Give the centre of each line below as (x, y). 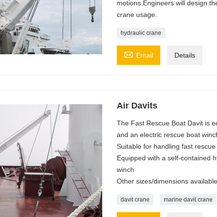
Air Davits (137, 105)
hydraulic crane (141, 33)
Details (185, 55)
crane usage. (137, 14)
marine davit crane (188, 199)
